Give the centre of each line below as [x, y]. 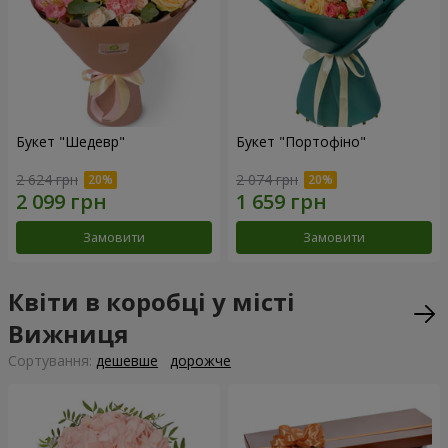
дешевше [127, 361]
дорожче [200, 361]
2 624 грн [47, 180]
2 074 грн [267, 180]
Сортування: [52, 361]
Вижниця [68, 334]
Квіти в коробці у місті [151, 302]
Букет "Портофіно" [301, 141]
